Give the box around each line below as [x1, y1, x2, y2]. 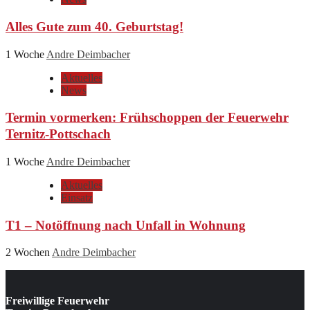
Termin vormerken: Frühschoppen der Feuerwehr [6, 110, 289, 125]
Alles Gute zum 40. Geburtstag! [6, 19, 183, 34]
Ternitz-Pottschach [6, 127, 111, 142]
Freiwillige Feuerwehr [6, 295, 109, 307]
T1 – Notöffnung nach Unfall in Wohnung [6, 217, 246, 232]
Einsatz [61, 192, 93, 204]
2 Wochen [6, 246, 52, 259]
